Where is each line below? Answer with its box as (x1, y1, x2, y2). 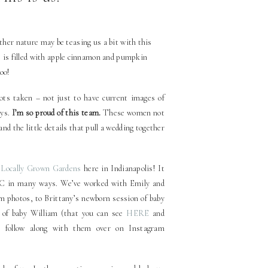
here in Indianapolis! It (81, 163, 165, 173)
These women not (100, 108, 165, 118)
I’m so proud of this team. (11, 108, 101, 118)
